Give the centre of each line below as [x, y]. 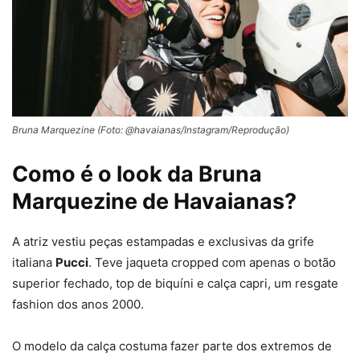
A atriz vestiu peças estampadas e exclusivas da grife [163, 241]
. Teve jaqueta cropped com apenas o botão [212, 262]
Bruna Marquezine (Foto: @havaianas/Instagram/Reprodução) [151, 129]
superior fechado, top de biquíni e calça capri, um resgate [175, 283]
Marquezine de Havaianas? [154, 201]
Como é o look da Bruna [137, 174]
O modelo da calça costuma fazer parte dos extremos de [172, 346]
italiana [34, 262]
